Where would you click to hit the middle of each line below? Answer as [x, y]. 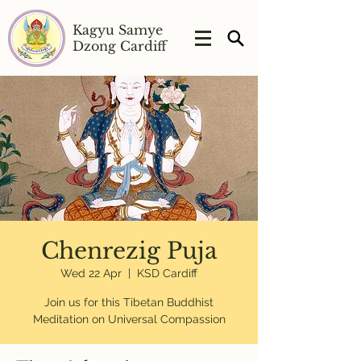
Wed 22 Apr [91, 273]
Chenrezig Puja [129, 251]
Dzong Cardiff [120, 46]
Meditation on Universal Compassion [129, 319]
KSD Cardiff [167, 273]
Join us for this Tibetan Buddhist [129, 302]
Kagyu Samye [118, 30]
